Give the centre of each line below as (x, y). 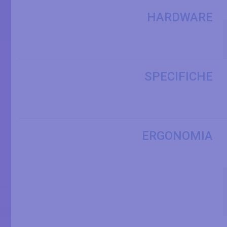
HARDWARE (180, 17)
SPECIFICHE (179, 77)
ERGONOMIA (177, 136)
